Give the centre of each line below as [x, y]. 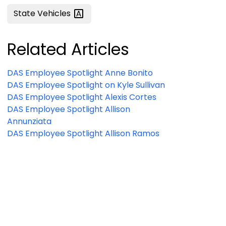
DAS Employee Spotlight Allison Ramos [83, 133]
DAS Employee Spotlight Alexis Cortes [82, 97]
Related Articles [68, 49]
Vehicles [55, 14]
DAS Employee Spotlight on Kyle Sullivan [135, 85]
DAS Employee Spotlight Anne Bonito [129, 73]
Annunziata [29, 121]
